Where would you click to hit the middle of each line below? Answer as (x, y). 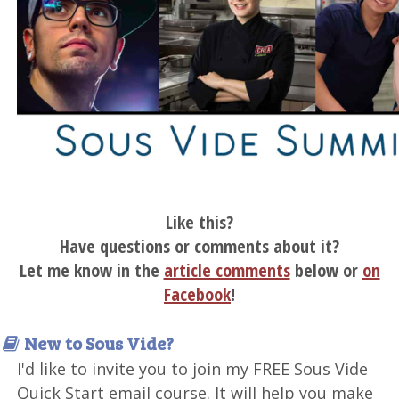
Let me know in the (91, 270)
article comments (227, 270)
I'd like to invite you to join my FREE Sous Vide (193, 368)
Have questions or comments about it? (199, 246)
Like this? (199, 222)
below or (326, 270)
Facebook (197, 294)
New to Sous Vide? (99, 342)
